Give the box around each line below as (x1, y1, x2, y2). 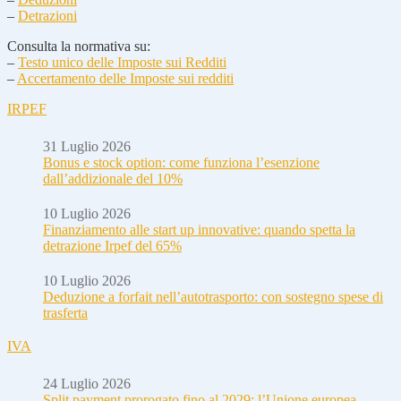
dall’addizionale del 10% (43, 170, 183, 186)
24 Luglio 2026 (43, 375, 131, 391)
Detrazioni (18, 7, 77, 23)
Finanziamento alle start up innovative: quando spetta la (43, 221, 355, 237)
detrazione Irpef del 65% (43, 237, 182, 253)
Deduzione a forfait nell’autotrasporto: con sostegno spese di (43, 288, 383, 304)
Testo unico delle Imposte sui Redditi (18, 54, 226, 70)
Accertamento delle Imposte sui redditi (17, 70, 234, 86)
